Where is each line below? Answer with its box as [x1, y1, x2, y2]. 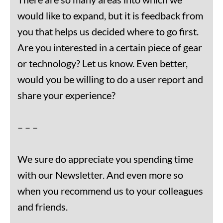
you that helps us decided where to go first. [17, 25, 199, 38]
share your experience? [17, 89, 115, 102]
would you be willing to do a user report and [17, 73, 203, 86]
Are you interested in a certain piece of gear [17, 41, 202, 54]
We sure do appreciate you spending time [17, 153, 193, 165]
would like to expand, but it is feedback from [17, 9, 203, 22]
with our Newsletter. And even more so [17, 169, 183, 181]
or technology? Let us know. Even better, [17, 57, 188, 70]
